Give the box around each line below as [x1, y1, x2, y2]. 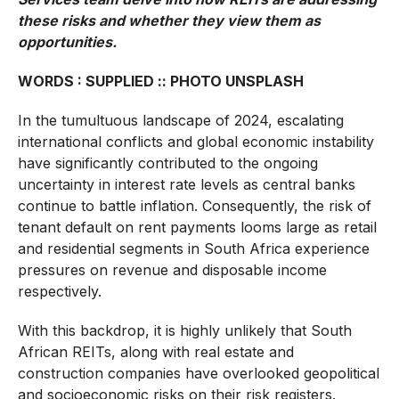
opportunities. [17, 33, 117, 52]
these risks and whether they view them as [17, 12, 321, 30]
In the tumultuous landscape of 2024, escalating [17, 111, 344, 130]
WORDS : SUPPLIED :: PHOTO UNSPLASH [17, 72, 304, 91]
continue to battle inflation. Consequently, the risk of [17, 197, 371, 216]
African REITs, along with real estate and [17, 343, 294, 362]
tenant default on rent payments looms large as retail [17, 218, 377, 237]
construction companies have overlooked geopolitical [17, 364, 379, 383]
